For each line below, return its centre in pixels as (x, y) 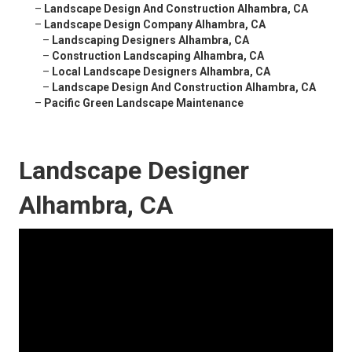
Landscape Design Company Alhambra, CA (155, 25)
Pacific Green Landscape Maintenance (144, 103)
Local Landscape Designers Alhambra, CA (161, 72)
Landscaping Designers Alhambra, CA (150, 40)
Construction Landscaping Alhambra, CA (158, 56)
